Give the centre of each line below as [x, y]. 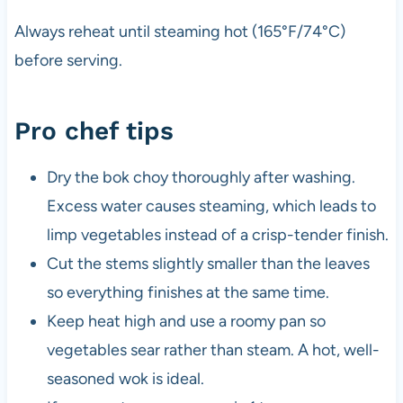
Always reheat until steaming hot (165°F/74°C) [179, 32]
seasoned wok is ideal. [125, 379]
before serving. [68, 61]
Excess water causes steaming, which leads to [211, 206]
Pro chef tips [94, 131]
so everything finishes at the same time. [188, 293]
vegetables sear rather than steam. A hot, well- [213, 350]
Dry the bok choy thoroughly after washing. [201, 178]
